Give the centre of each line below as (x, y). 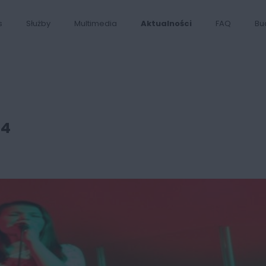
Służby (38, 23)
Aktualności (166, 23)
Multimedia (96, 23)
